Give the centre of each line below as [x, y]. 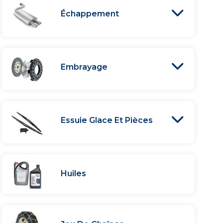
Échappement [90, 13]
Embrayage [84, 67]
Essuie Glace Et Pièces [107, 120]
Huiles [74, 173]
